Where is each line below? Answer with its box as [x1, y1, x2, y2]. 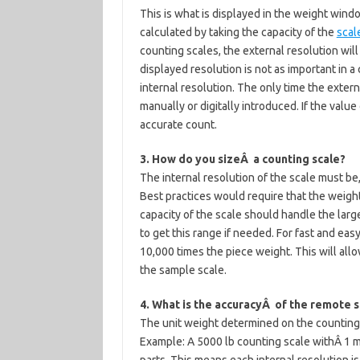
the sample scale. [139, 264, 227, 276]
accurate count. [139, 118, 217, 131]
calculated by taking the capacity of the [139, 26, 337, 39]
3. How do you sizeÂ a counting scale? [139, 153, 346, 166]
